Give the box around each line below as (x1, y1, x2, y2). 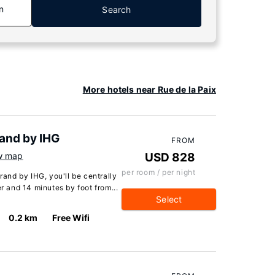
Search (102, 4, 131, 15)
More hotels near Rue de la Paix (82, 84, 216, 95)
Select (156, 194, 182, 204)
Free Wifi (52, 212, 90, 223)
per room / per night (122, 168, 196, 177)
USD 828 (145, 150, 196, 165)
